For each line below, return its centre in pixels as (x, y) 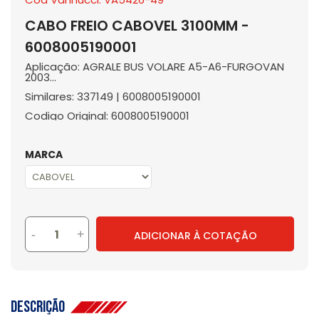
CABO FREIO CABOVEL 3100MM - (137, 26)
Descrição (41, 307)
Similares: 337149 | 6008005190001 (113, 96)
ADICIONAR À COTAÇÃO (195, 235)
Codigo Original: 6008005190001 (107, 116)
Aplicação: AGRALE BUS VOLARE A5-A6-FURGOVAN (155, 67)
